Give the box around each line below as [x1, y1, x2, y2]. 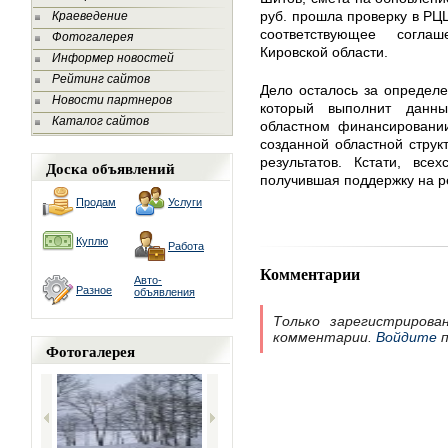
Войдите [376, 329, 437, 345]
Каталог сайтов [52, 114, 149, 128]
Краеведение [52, 9, 128, 23]
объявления [134, 286, 195, 298]
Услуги [168, 196, 202, 208]
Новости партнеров [52, 93, 172, 107]
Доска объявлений [46, 157, 175, 179]
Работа [168, 240, 204, 252]
